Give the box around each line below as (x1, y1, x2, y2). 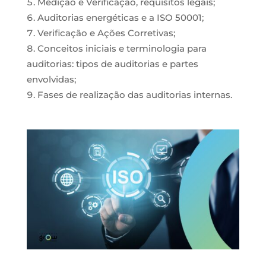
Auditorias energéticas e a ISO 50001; (37, 12, 204, 23)
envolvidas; (26, 74, 76, 85)
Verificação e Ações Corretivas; (37, 27, 175, 39)
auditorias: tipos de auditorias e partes (26, 58, 198, 69)
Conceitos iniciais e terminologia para (37, 43, 207, 54)
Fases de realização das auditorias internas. (37, 89, 232, 100)
